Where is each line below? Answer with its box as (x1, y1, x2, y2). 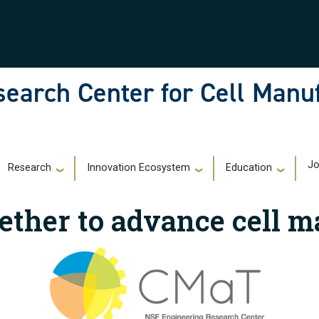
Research (8, 162, 51, 174)
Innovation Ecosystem (87, 162, 190, 174)
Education (226, 162, 272, 174)
